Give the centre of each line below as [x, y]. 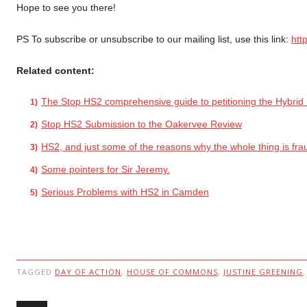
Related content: [56, 71]
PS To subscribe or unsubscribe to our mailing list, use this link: [154, 39]
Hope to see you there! [66, 8]
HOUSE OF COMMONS [172, 272]
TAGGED [36, 272]
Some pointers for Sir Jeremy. [106, 169]
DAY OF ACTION [88, 272]
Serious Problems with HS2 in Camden [125, 192]
